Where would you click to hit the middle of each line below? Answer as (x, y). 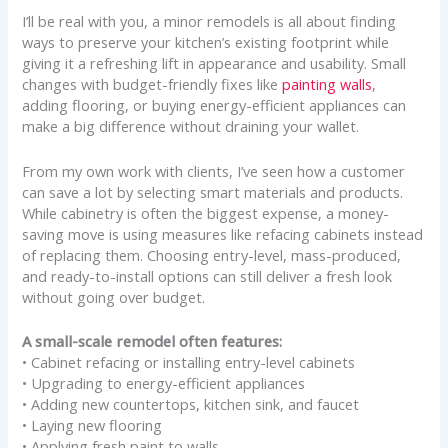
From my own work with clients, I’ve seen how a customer (214, 170)
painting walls (327, 84)
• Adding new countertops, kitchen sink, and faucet (191, 404)
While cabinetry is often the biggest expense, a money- (206, 212)
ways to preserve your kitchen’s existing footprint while (206, 42)
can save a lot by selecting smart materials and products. (213, 191)
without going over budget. (114, 296)
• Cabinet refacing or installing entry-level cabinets (189, 362)
